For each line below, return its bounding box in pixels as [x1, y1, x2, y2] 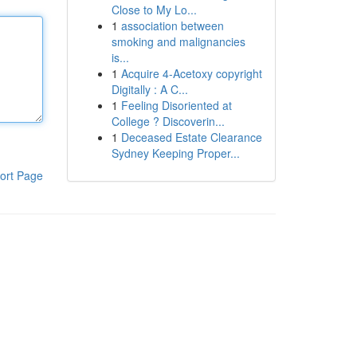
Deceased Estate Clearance [120, 129, 262, 145]
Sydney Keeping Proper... [111, 145, 240, 161]
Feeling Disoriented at [120, 97, 232, 113]
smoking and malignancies [111, 33, 245, 49]
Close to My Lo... [111, 2, 197, 18]
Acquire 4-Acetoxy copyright [120, 65, 262, 81]
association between [120, 18, 224, 33]
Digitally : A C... [111, 81, 188, 97]
